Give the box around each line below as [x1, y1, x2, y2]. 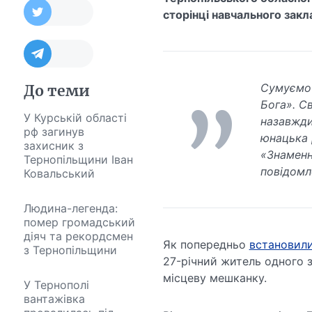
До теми [23, 81, 90, 101]
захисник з [23, 139, 84, 153]
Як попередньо [162, 237, 249, 252]
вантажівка [23, 292, 85, 306]
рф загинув [23, 125, 84, 139]
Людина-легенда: [23, 201, 118, 216]
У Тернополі [23, 278, 89, 292]
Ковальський [23, 166, 95, 181]
